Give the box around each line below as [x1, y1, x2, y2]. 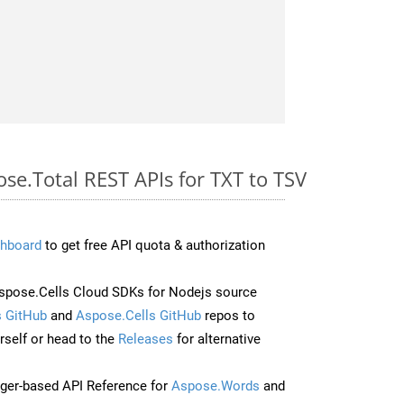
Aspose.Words [171, 377, 260, 394]
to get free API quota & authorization [41, 236, 265, 253]
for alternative [173, 330, 261, 347]
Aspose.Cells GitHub [76, 307, 201, 324]
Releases [118, 330, 173, 347]
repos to [201, 307, 255, 324]
